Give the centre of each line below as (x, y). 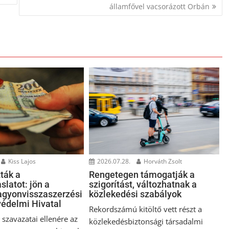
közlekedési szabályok (135, 194)
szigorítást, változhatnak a (143, 185)
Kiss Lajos (21, 162)
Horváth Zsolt (162, 162)
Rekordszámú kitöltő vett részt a (146, 209)
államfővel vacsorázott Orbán (159, 6)
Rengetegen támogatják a (142, 175)
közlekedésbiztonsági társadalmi (146, 222)
